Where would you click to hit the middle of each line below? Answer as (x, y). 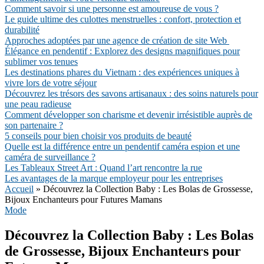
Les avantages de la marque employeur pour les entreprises (114, 178)
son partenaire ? (34, 125)
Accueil (19, 189)
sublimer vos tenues (41, 62)
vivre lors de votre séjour (51, 83)
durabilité (22, 30)
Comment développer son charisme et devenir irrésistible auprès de (128, 115)
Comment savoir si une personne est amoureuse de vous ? (112, 9)
